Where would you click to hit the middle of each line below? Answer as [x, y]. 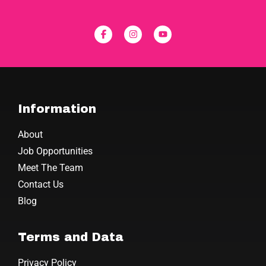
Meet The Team [50, 167]
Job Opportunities [55, 151]
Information [57, 108]
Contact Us [41, 184]
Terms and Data [71, 237]
